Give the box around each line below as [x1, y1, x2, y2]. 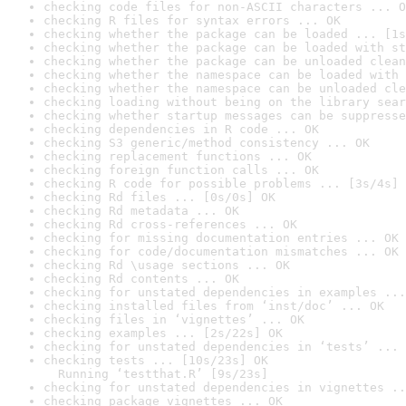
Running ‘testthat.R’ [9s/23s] [43, 367, 268, 381]
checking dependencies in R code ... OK [43, 122, 319, 136]
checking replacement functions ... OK [43, 150, 312, 163]
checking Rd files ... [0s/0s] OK [43, 190, 275, 204]
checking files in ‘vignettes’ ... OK [43, 313, 304, 326]
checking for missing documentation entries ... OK [43, 231, 399, 245]
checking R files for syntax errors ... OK [43, 14, 341, 27]
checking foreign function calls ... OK [43, 163, 319, 177]
